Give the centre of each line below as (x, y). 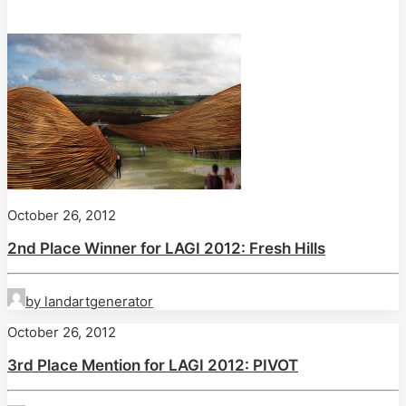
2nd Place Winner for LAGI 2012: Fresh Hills (166, 249)
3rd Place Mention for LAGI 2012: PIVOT (153, 366)
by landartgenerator (89, 302)
